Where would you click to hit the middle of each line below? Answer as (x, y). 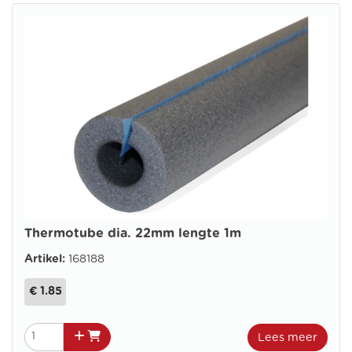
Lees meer (288, 337)
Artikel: (46, 259)
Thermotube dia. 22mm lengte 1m (133, 234)
